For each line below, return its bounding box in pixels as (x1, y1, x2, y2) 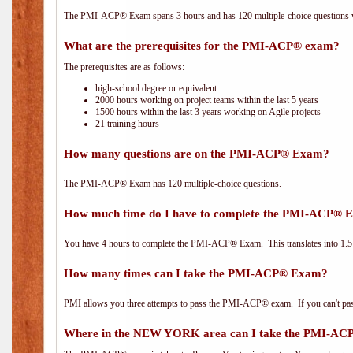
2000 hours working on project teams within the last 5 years (95, 95, 318, 106)
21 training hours (95, 118, 159, 129)
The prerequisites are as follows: (64, 61, 184, 72)
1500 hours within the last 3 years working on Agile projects (95, 106, 321, 117)
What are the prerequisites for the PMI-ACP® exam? (64, 39, 340, 52)
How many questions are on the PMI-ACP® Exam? (64, 147, 329, 160)
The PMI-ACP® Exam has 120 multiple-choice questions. (64, 178, 281, 189)
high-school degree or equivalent (95, 83, 217, 94)
